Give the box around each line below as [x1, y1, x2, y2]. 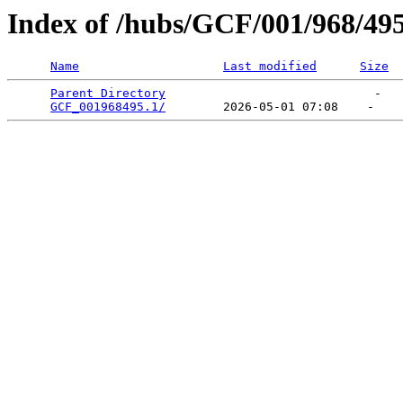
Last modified [223, 59, 317, 74]
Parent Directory [50, 86, 166, 101]
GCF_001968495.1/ [50, 100, 166, 114]
